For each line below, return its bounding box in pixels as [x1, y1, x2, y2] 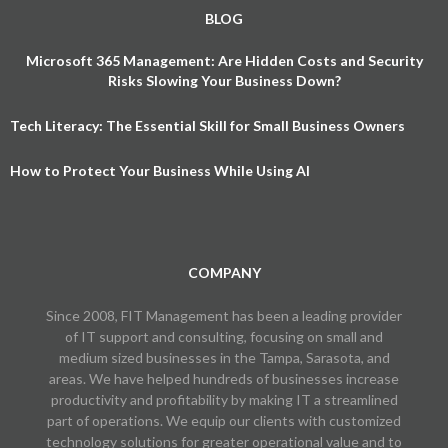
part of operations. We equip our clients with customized [47, 411, 401, 429]
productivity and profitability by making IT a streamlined [50, 390, 398, 408]
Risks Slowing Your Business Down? [107, 71, 341, 89]
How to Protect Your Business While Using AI [10, 161, 310, 179]
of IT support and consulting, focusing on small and [65, 327, 383, 345]
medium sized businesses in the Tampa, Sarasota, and [58, 348, 390, 366]
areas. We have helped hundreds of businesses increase [49, 369, 399, 387]
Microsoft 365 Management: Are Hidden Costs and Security [25, 51, 423, 69]
